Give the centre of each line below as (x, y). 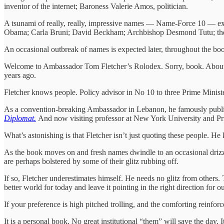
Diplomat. (20, 118)
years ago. (20, 75)
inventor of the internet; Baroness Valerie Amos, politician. (96, 6)
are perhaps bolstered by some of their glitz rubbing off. (92, 161)
